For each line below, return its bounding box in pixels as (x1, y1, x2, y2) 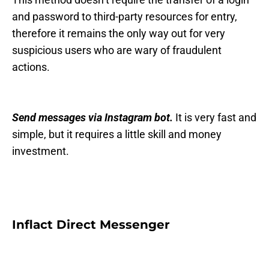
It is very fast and (173, 111, 256, 124)
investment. (12, 145, 69, 158)
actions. (12, 61, 50, 74)
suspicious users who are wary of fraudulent (12, 44, 222, 57)
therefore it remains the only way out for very (12, 27, 225, 40)
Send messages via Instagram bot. (12, 111, 173, 124)
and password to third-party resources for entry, (12, 10, 237, 23)
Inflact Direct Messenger (12, 217, 170, 232)
